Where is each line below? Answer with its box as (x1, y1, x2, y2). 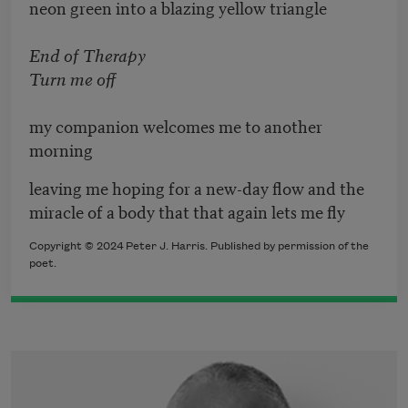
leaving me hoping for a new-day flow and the (29, 175, 364, 200)
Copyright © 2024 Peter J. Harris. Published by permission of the (29, 240, 369, 253)
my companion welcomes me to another (29, 113, 322, 138)
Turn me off (29, 66, 120, 91)
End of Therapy (29, 42, 146, 67)
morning (29, 137, 97, 162)
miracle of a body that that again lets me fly (29, 199, 349, 224)
